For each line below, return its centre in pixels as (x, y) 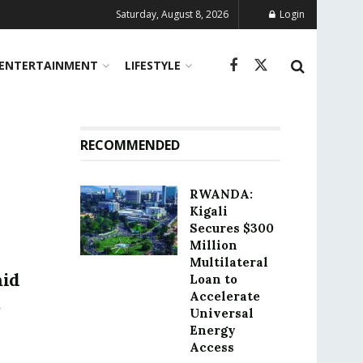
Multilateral (228, 262)
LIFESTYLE (152, 65)
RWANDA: (221, 194)
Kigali (208, 211)
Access (211, 347)
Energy (212, 330)
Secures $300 (231, 228)
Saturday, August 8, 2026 (172, 14)
